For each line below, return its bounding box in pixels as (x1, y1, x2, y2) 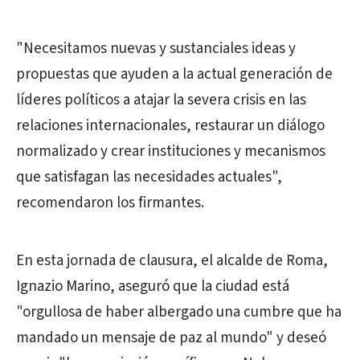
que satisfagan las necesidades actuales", (16, 166, 282, 189)
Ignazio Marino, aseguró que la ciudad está (16, 276, 289, 298)
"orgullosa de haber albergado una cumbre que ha (16, 301, 342, 324)
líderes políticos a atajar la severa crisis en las (16, 89, 306, 112)
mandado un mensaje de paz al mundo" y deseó (16, 327, 326, 350)
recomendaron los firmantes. (16, 192, 204, 215)
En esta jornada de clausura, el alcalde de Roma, (16, 250, 328, 272)
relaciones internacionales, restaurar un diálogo (16, 115, 325, 137)
